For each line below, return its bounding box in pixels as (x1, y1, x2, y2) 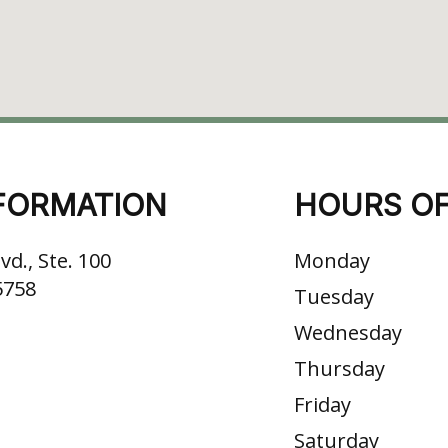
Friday (294, 391, 351, 419)
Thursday (294, 355, 385, 383)
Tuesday (294, 283, 374, 311)
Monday (294, 247, 370, 275)
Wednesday (294, 319, 402, 347)
